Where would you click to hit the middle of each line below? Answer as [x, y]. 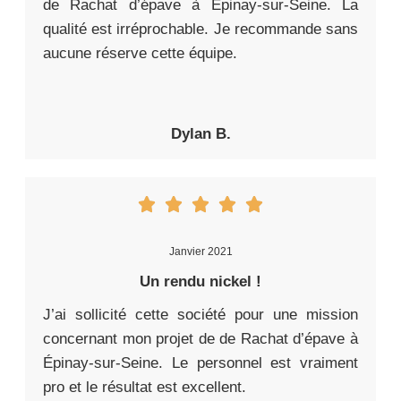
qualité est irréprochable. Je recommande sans [200, 29]
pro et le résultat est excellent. [145, 387]
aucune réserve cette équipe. [140, 53]
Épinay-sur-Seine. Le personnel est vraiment [200, 363]
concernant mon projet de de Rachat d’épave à [200, 338]
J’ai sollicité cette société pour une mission [200, 314]
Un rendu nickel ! [200, 281]
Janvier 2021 [200, 251]
